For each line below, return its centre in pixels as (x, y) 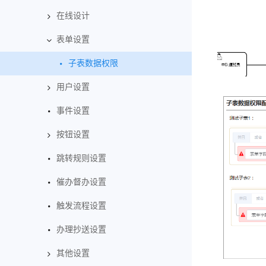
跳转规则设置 (81, 158)
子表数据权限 (93, 63)
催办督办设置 (81, 182)
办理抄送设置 (81, 229)
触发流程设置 (81, 206)
